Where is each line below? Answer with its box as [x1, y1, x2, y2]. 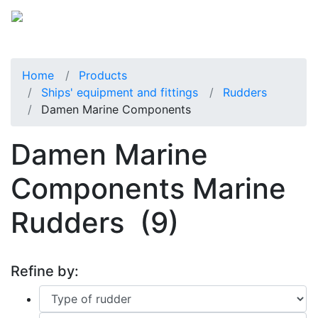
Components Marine [11, 170, 286, 206]
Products [79, 67, 127, 82]
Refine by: [11, 262, 79, 280]
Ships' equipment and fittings [41, 84, 198, 99]
